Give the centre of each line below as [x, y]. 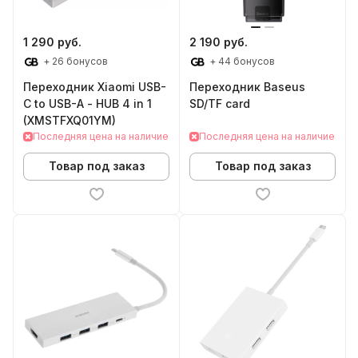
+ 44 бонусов [241, 61]
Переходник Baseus [247, 86]
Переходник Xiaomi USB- [95, 86]
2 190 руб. [219, 42]
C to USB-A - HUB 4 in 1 [88, 103]
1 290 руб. [52, 42]
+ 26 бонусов [74, 61]
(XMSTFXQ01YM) [70, 120]
